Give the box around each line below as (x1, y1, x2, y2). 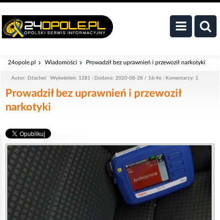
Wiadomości (45, 59, 77, 65)
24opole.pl (8, 59, 36, 65)
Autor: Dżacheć (11, 76, 48, 81)
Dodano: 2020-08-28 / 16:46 (94, 76, 162, 81)
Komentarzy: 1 (165, 76, 198, 81)
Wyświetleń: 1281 (51, 76, 90, 81)
